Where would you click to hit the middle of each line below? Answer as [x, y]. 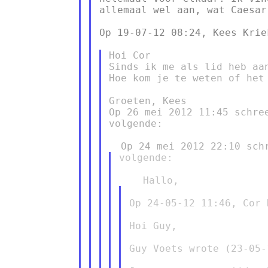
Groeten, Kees [148, 100]
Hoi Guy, [153, 226]
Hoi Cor [130, 55]
